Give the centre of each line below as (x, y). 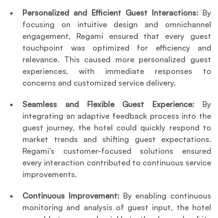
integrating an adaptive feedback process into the (117, 116)
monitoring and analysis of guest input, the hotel (117, 208)
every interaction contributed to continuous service (117, 163)
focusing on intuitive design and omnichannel (117, 25)
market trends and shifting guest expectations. (117, 139)
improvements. (50, 174)
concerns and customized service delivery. (99, 83)
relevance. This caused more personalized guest (117, 60)
